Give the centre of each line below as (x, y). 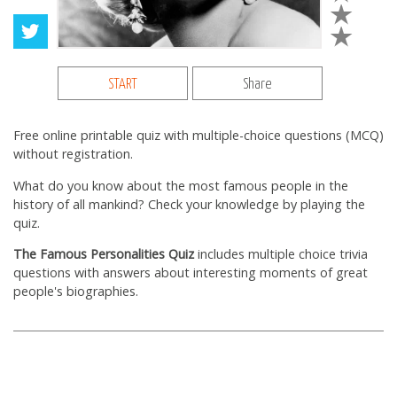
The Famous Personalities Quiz (104, 254)
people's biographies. (76, 292)
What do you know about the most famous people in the (181, 185)
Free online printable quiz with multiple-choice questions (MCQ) (198, 136)
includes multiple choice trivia (281, 254)
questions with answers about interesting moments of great (191, 273)
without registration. (73, 154)
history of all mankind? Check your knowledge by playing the (189, 204)
